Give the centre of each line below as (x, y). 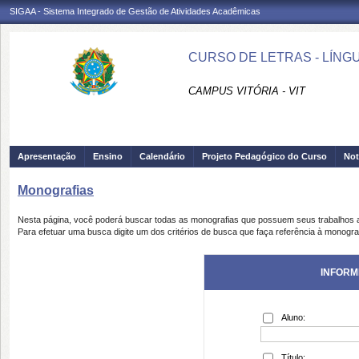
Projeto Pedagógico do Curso (264, 156)
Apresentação (47, 156)
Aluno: (293, 317)
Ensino (108, 156)
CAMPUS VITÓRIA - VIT (247, 91)
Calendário (162, 156)
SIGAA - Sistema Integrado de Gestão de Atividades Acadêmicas (135, 11)
